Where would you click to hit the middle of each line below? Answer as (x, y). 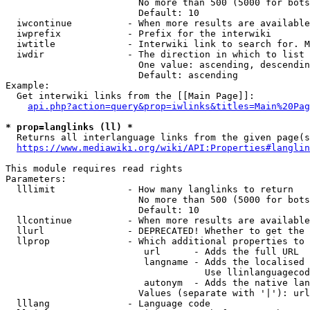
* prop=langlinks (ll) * (69, 127)
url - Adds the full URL (152, 252)
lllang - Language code (108, 303)
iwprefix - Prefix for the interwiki (138, 34)
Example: (28, 85)
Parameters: (36, 179)
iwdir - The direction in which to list (155, 54)
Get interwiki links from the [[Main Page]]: (130, 96)
